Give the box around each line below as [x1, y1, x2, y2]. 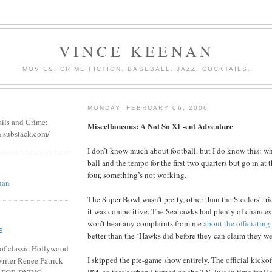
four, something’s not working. [87, 169, 186, 180]
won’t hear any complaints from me [87, 217, 203, 229]
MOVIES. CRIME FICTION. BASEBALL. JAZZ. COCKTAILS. [22, 65, 251, 72]
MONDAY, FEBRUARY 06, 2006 [87, 104, 208, 111]
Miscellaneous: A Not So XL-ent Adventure [87, 120, 233, 132]
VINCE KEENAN [58, 41, 215, 61]
